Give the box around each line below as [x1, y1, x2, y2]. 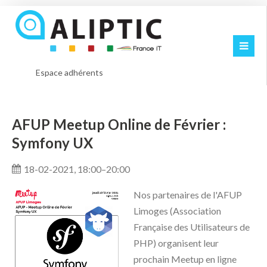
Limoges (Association [133, 205, 221, 217]
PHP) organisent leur [133, 237, 219, 249]
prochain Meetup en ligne [133, 253, 237, 265]
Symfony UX [12, 134, 93, 152]
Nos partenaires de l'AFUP [133, 189, 242, 201]
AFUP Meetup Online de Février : [12, 116, 226, 133]
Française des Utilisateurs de [133, 221, 250, 233]
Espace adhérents [36, 67, 103, 77]
